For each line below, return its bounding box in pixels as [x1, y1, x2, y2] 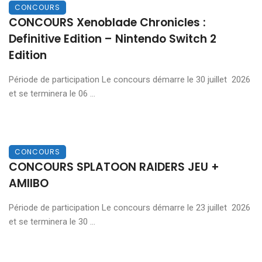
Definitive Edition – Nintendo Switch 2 [9, 30, 216, 47]
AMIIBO [9, 175, 49, 191]
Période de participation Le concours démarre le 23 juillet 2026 [9, 202, 250, 213]
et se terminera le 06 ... [9, 88, 95, 99]
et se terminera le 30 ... [9, 216, 95, 227]
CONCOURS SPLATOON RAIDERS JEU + [9, 158, 219, 175]
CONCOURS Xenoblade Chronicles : [9, 14, 206, 30]
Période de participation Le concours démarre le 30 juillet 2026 [9, 74, 250, 85]
